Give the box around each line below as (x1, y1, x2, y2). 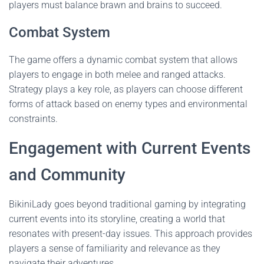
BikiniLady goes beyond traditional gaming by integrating (9, 199, 246, 210)
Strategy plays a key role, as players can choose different (9, 84, 243, 95)
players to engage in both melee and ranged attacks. (9, 69, 226, 80)
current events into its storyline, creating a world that (9, 213, 225, 225)
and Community (9, 165, 126, 184)
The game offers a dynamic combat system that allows (9, 54, 237, 65)
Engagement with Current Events (9, 138, 250, 158)
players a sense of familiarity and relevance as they (9, 243, 220, 254)
